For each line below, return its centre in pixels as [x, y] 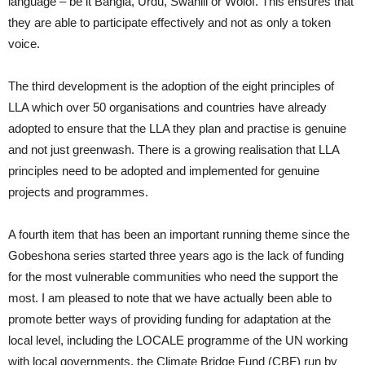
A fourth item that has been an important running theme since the [179, 234]
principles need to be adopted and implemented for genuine [164, 170]
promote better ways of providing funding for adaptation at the [169, 319]
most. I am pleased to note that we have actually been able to [170, 297]
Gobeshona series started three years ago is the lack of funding [176, 255]
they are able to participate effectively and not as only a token [169, 22]
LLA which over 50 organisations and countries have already [167, 107]
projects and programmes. [78, 191]
